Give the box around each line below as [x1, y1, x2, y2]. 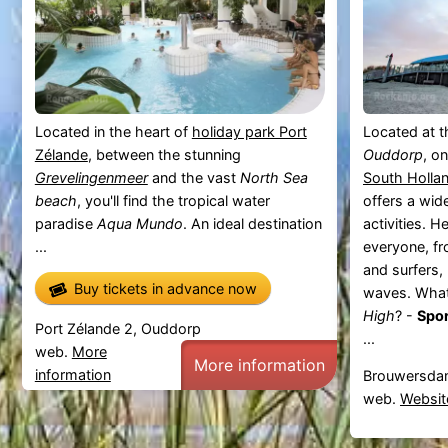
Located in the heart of [34, 122, 192, 140]
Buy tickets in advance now [73, 279, 257, 297]
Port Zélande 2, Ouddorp [34, 319, 201, 337]
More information [193, 354, 325, 375]
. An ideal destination [182, 214, 322, 232]
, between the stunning [87, 145, 241, 163]
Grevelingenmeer [34, 168, 148, 186]
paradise [34, 214, 97, 232]
